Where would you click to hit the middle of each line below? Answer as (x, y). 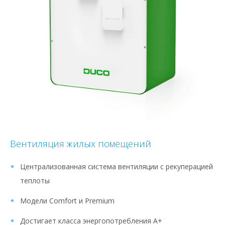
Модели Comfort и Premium (67, 200)
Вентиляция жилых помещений (81, 143)
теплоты (35, 180)
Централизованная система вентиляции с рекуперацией (117, 166)
